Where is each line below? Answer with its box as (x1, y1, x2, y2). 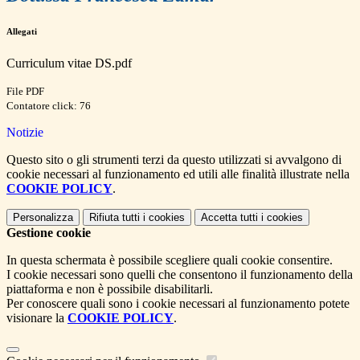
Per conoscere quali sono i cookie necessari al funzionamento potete (6, 296, 350, 310)
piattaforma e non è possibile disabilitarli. (6, 281, 213, 296)
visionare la (6, 310, 67, 325)
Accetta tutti (201, 211, 258, 223)
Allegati (6, 27, 37, 36)
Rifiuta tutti (89, 211, 140, 223)
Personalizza (13, 211, 73, 223)
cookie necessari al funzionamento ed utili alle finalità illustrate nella (6, 166, 350, 181)
